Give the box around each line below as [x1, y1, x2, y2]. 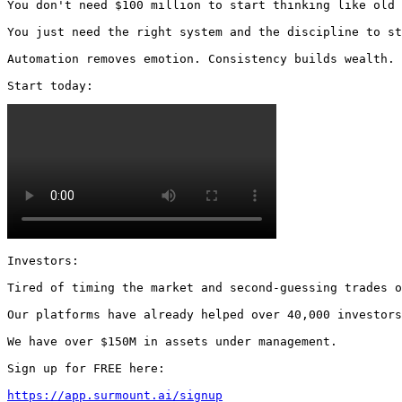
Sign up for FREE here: [7, 361, 165, 375]
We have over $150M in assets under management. [7, 334, 337, 348]
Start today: [7, 78, 100, 92]
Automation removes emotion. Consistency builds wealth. [7, 51, 395, 66]
